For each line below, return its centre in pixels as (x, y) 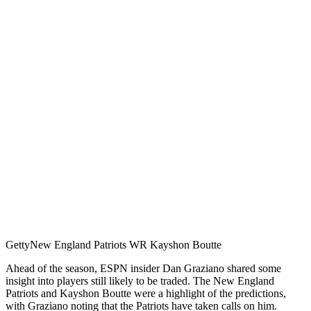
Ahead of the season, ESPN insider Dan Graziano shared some (143, 269)
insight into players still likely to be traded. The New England (140, 281)
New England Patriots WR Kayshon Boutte (126, 245)
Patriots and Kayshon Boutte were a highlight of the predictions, (146, 294)
